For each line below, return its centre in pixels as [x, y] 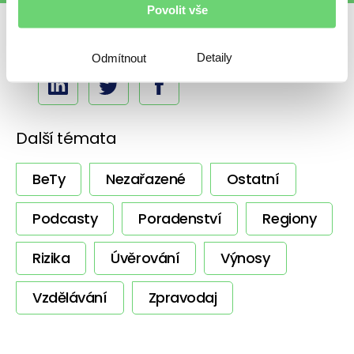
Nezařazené [146, 179]
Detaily [215, 57]
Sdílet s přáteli [70, 44]
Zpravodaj [183, 297]
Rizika [51, 258]
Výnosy [245, 258]
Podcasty [65, 218]
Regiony [290, 218]
